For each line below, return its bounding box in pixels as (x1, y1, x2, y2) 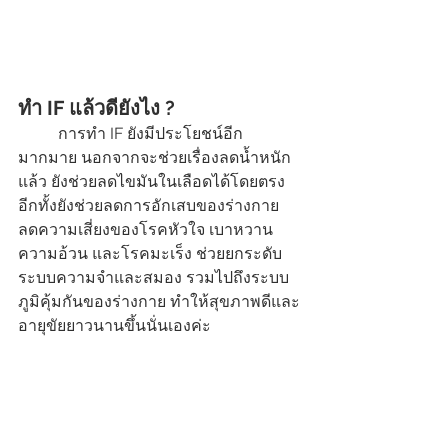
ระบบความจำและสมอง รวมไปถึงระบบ (18, 268, 289, 288)
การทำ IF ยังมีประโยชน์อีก (18, 124, 58, 144)
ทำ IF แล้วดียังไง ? (18, 96, 180, 121)
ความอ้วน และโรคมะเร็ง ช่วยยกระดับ (18, 244, 282, 264)
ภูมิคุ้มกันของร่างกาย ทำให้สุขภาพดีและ (18, 292, 300, 312)
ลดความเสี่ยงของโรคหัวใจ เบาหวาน (18, 220, 277, 240)
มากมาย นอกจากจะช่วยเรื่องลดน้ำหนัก (18, 148, 291, 168)
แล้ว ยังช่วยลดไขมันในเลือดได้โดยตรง (18, 172, 289, 192)
